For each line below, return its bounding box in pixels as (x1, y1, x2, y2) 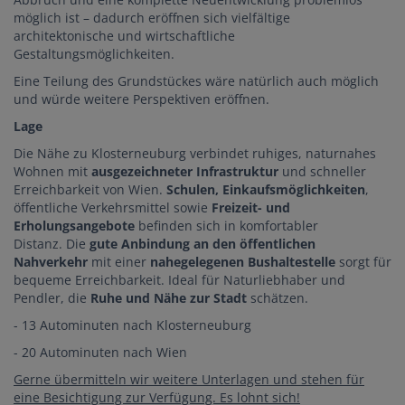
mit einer (91, 253, 150, 271)
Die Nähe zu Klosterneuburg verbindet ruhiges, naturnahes (14, 145, 376, 163)
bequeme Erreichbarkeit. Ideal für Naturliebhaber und (14, 271, 345, 289)
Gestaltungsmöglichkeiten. (14, 45, 174, 63)
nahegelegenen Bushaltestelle (150, 253, 335, 271)
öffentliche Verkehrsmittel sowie (14, 199, 212, 217)
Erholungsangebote (14, 217, 135, 235)
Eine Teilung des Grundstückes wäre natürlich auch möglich (14, 72, 379, 90)
